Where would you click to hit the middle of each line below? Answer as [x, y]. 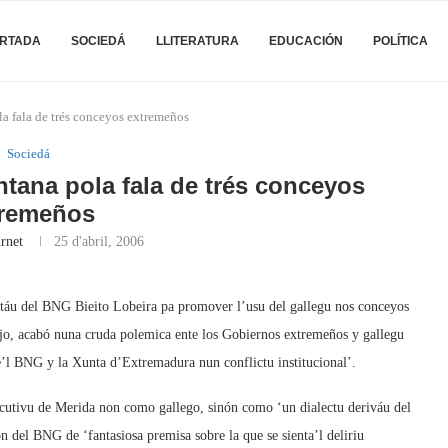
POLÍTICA [400, 41]
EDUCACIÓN [306, 41]
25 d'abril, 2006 [98, 241]
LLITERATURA [197, 41]
